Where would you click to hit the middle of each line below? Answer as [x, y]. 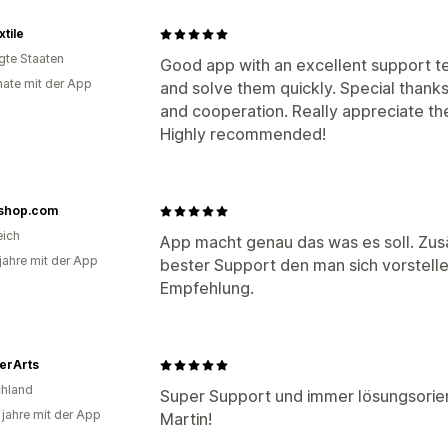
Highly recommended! [243, 134]
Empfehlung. [207, 288]
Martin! [186, 419]
